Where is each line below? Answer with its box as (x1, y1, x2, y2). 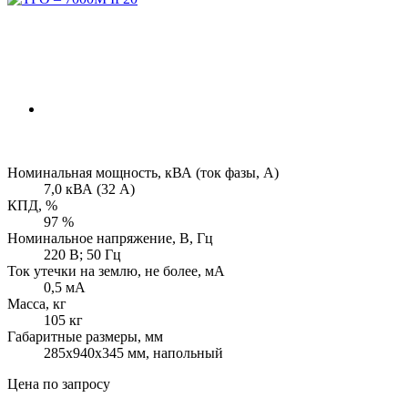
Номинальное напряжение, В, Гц (7, 229, 213, 246)
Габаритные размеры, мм (7, 328, 163, 344)
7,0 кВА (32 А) (44, 180, 135, 197)
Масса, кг (7, 295, 66, 311)
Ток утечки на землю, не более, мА (7, 262, 225, 279)
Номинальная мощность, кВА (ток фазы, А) (7, 164, 279, 180)
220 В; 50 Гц (44, 246, 121, 262)
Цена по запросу (7, 375, 110, 392)
